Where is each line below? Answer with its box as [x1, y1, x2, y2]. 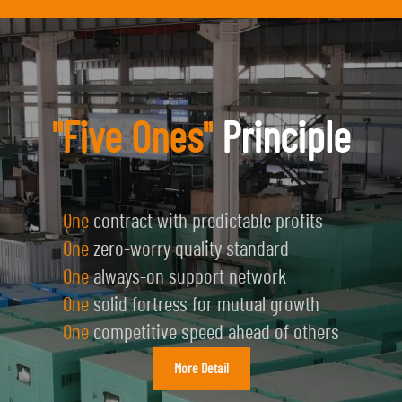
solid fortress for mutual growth [89, 294, 319, 316]
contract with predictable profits [89, 211, 323, 232]
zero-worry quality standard [89, 239, 289, 260]
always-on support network [89, 267, 286, 288]
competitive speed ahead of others [89, 322, 339, 344]
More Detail [173, 361, 229, 376]
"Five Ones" [51, 118, 213, 162]
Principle [212, 118, 351, 162]
